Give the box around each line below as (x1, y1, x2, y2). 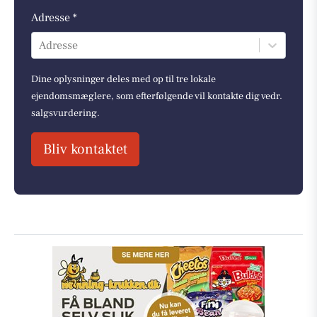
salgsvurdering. (31, 106, 100, 120)
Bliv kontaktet (43, 139, 127, 158)
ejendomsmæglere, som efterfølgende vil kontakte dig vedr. (31, 89, 282, 103)
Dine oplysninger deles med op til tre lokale (31, 72, 216, 86)
